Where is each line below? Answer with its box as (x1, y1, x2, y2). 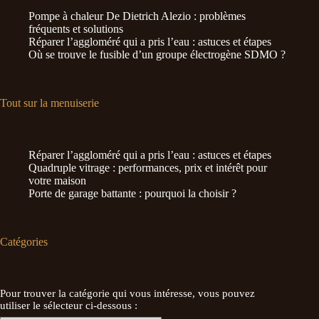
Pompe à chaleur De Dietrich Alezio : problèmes (28, 10, 246, 22)
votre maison (28, 174, 86, 187)
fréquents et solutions (28, 23, 123, 35)
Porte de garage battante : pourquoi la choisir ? (28, 187, 236, 199)
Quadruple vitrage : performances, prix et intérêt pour (28, 161, 267, 174)
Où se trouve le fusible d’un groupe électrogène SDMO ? (28, 48, 286, 61)
